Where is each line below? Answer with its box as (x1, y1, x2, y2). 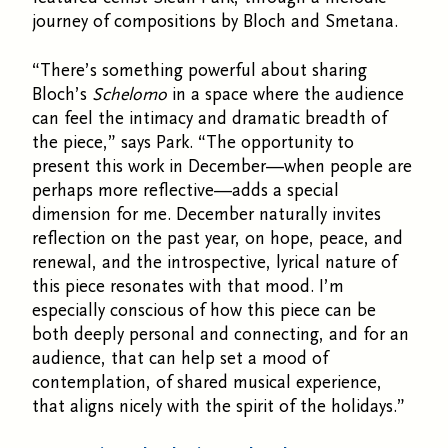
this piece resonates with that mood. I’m (32, 275, 344, 297)
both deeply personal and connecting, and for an (32, 323, 409, 345)
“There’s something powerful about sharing (32, 59, 367, 81)
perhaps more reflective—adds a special (32, 179, 339, 201)
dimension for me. (32, 203, 176, 225)
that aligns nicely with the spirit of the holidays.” (32, 395, 405, 417)
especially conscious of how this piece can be (32, 299, 376, 321)
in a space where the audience (167, 83, 404, 105)
